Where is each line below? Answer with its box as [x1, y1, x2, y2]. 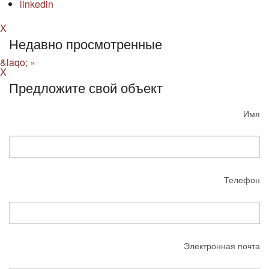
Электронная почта [184, 240, 260, 252]
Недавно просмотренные [9, 34, 162, 53]
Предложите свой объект [9, 78, 163, 97]
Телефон [224, 174, 260, 186]
